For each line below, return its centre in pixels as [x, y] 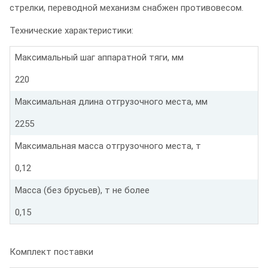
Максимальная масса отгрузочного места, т [108, 146]
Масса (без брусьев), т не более [82, 190]
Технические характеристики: [71, 30]
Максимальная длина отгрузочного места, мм [111, 101]
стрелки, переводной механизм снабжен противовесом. [127, 7]
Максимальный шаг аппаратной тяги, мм [99, 57]
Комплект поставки [51, 252]
